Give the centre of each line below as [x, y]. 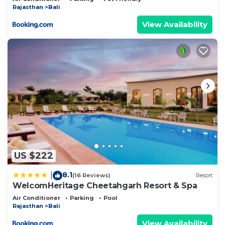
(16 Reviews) [91, 176]
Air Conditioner [36, 198]
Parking [82, 198]
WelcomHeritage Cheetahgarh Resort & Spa [105, 185]
